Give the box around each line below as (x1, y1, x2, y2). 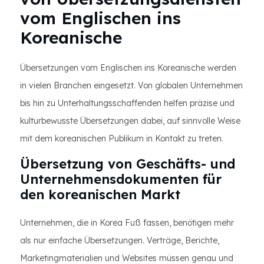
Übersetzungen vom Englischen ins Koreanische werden (20, 62, 236, 73)
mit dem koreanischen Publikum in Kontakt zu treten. (20, 133, 223, 144)
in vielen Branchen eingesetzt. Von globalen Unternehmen (20, 80, 243, 91)
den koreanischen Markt (20, 186, 180, 203)
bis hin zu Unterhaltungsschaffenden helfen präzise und (20, 98, 235, 108)
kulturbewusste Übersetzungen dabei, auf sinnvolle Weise (20, 115, 240, 126)
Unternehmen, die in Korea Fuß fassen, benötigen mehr (20, 217, 234, 228)
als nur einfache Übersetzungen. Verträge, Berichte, (20, 235, 219, 246)
